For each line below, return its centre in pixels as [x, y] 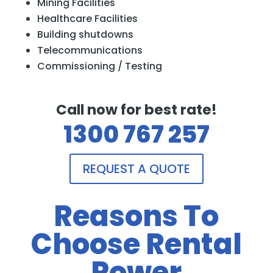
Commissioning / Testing [99, 66]
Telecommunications [90, 50]
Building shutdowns [85, 34]
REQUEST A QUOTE [136, 168]
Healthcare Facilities [87, 18]
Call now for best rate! [136, 109]
